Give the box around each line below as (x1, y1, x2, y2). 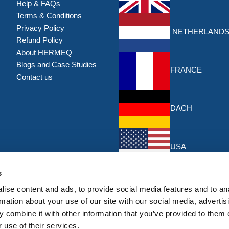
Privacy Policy (16, 23, 64, 32)
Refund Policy (16, 35, 63, 44)
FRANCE (170, 65, 202, 75)
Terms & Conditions (16, 11, 82, 20)
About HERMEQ (16, 48, 72, 57)
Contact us (16, 72, 53, 81)
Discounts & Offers (119, 168, 180, 176)
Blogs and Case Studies (16, 60, 97, 69)
